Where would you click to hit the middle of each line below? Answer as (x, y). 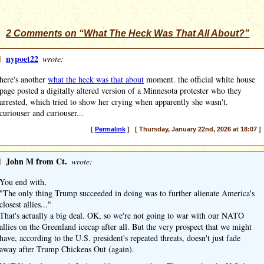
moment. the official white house (199, 79)
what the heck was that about (96, 79)
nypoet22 (22, 59)
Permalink (110, 129)
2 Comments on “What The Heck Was (91, 33)
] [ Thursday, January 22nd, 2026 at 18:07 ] (193, 129)
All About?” (223, 33)
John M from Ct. (37, 161)
